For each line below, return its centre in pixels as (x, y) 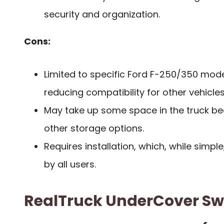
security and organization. (102, 14)
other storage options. (94, 128)
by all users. (70, 164)
